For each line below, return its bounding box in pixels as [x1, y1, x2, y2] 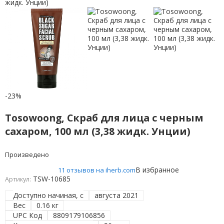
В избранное [135, 165, 179, 175]
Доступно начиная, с [13, 190, 84, 200]
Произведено [4, 150, 49, 159]
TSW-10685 [32, 174, 70, 184]
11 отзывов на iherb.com [58, 165, 136, 175]
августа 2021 [94, 190, 139, 200]
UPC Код [13, 210, 42, 220]
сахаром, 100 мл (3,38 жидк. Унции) [4, 124, 190, 138]
